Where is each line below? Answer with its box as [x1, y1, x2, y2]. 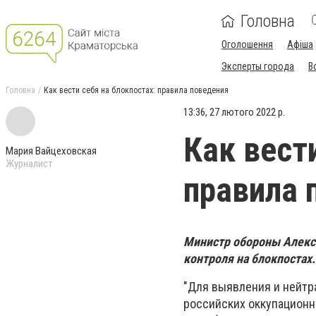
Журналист [6, 157, 53, 170]
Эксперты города [221, 61, 294, 72]
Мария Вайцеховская [6, 145, 97, 157]
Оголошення [221, 39, 273, 50]
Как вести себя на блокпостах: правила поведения [44, 85, 229, 95]
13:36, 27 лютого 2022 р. [183, 106, 285, 119]
